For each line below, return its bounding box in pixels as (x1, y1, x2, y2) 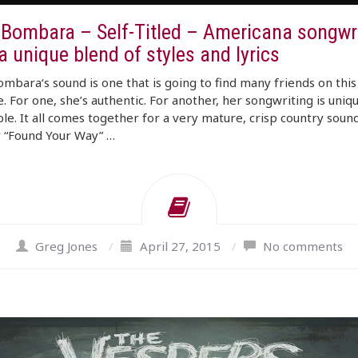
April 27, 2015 (139, 238, 221, 254)
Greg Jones (34, 238, 97, 254)
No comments (262, 238, 343, 254)
